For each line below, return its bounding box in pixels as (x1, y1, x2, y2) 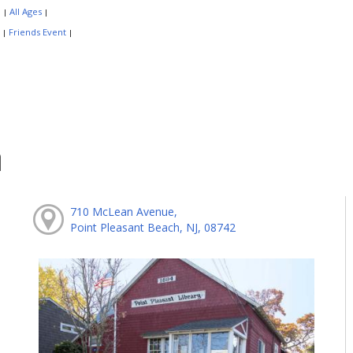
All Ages (9, 6, 42, 18)
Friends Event (8, 26, 66, 39)
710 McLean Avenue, (69, 203, 177, 219)
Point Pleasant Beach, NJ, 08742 (69, 219, 236, 235)
